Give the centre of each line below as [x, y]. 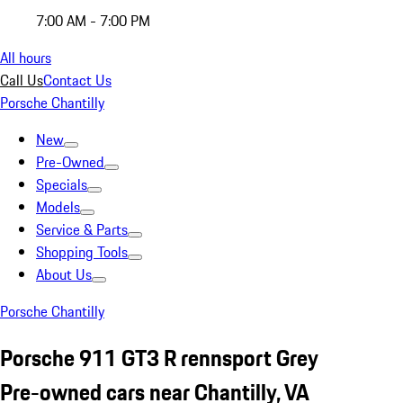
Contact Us [77, 80]
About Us [64, 274]
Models [58, 207]
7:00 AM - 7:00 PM [93, 21]
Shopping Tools [82, 252]
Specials [62, 184]
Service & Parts [82, 229]
